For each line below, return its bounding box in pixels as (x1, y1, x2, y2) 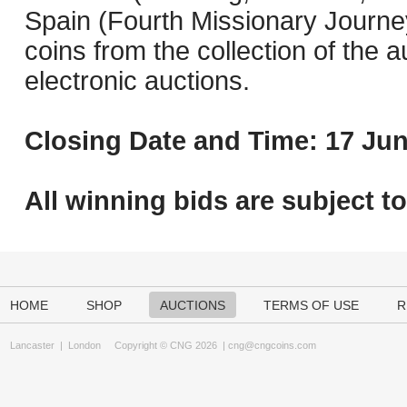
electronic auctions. (25, 66, 250, 95)
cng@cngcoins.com (228, 340, 316, 351)
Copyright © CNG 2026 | (101, 340, 228, 351)
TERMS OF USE (263, 298, 359, 313)
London (68, 340, 101, 351)
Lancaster (10, 340, 55, 351)
